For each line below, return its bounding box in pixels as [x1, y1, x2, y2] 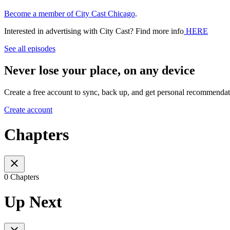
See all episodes [4, 44, 55, 53]
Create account [4, 105, 52, 114]
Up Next [4, 193, 62, 212]
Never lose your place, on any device [4, 64, 195, 78]
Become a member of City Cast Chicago [4, 9, 135, 18]
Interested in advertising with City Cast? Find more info [4, 27, 184, 36]
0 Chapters [4, 172, 39, 181]
